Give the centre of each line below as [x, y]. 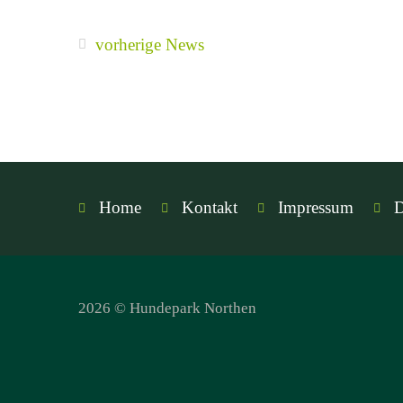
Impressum [315, 207]
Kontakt [209, 207]
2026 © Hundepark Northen [167, 308]
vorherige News [150, 44]
